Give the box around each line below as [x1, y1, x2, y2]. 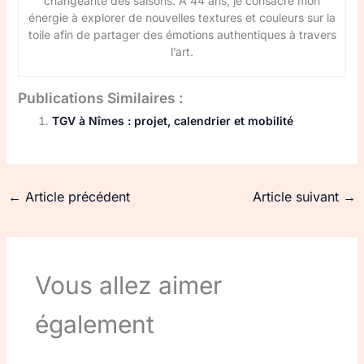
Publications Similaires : [17, 89, 184, 106]
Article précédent [20, 188, 130, 205]
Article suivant [253, 188, 344, 205]
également [34, 310, 154, 340]
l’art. [171, 45, 193, 58]
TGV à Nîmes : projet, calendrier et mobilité [51, 114, 293, 128]
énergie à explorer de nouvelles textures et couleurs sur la [28, 11, 336, 24]
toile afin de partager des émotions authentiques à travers [28, 28, 336, 41]
